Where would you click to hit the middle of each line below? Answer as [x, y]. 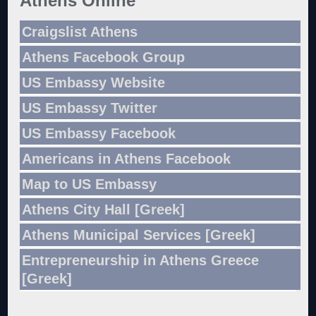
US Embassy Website [94, 82]
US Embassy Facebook [99, 133]
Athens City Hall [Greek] [104, 209]
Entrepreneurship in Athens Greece [141, 260]
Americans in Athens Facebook [127, 158]
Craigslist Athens [80, 31]
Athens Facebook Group [104, 57]
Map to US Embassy [90, 184]
